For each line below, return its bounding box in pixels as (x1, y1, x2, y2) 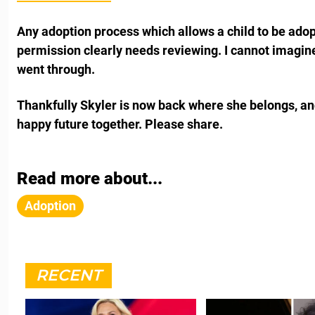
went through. (17, 61, 95, 77)
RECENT (36, 265, 101, 285)
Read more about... (17, 168, 162, 188)
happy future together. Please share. (17, 116, 223, 131)
